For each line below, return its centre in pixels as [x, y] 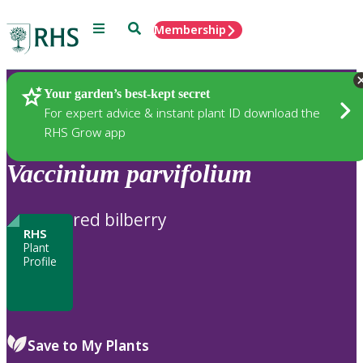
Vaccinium [63, 174]
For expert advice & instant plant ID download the [182, 112]
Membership [190, 30]
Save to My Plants [88, 345]
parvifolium [189, 174]
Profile [40, 261]
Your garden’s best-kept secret [127, 93]
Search [146, 27]
